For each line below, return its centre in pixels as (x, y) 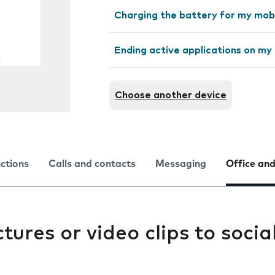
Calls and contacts (92, 164)
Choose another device (171, 95)
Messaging (181, 164)
